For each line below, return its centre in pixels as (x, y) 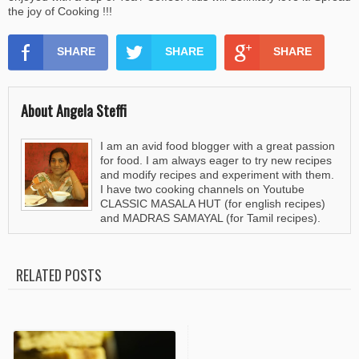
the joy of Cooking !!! (60, 12)
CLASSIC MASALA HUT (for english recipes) (212, 204)
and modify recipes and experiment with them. (217, 175)
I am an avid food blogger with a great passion (217, 146)
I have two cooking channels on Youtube (202, 190)
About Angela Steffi (74, 111)
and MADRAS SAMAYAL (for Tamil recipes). (210, 218)
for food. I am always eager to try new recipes (216, 161)
